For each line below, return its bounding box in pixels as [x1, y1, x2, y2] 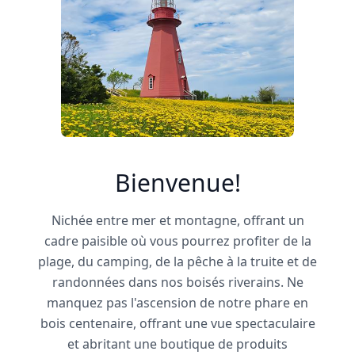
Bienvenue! [114, 166, 241, 199]
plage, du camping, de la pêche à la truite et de [38, 252, 317, 270]
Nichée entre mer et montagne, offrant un [51, 211, 304, 229]
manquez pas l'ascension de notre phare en [47, 293, 308, 311]
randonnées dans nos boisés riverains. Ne [52, 273, 303, 291]
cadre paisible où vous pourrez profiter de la [44, 231, 311, 250]
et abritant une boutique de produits [67, 334, 288, 353]
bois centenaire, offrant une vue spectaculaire [40, 314, 315, 332]
